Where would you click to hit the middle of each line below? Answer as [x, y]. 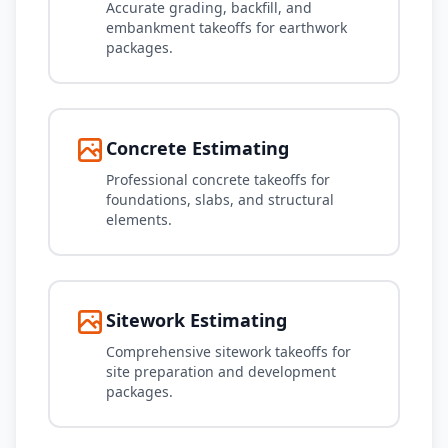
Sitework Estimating [196, 320]
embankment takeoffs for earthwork [226, 27]
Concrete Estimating [197, 148]
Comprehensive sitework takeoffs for [228, 351]
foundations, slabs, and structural [220, 199]
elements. [139, 219]
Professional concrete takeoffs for [218, 179]
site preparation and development [221, 371]
